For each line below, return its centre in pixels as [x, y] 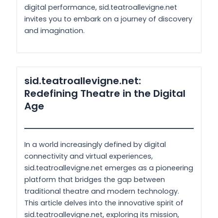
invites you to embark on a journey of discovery [108, 19]
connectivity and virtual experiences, [89, 156]
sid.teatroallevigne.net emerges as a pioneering [109, 168]
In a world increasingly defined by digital [95, 145]
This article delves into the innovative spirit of [104, 203]
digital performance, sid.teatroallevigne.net [101, 7]
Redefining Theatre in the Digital [105, 94]
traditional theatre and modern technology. [102, 191]
